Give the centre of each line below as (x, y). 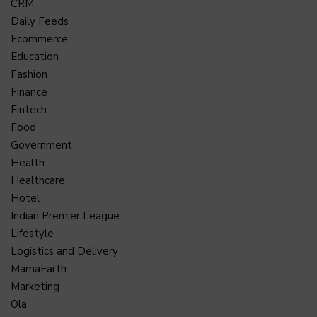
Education (35, 56)
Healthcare (38, 180)
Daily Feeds (40, 21)
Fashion (29, 74)
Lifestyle (32, 233)
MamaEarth (39, 269)
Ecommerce (39, 39)
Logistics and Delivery (64, 251)
